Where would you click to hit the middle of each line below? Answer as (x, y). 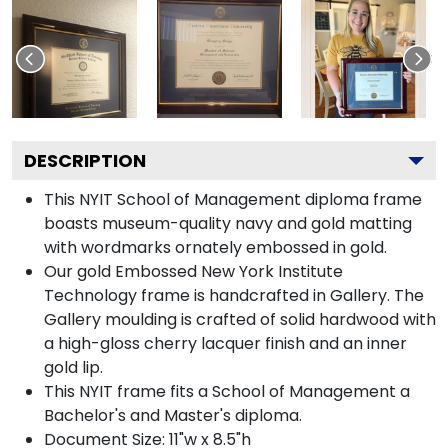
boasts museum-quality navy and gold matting (228, 223)
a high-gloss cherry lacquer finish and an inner (225, 343)
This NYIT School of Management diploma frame (233, 199)
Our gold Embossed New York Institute (193, 271)
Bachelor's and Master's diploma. (173, 415)
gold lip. (73, 367)
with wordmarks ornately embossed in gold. (215, 247)
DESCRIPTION (85, 160)
